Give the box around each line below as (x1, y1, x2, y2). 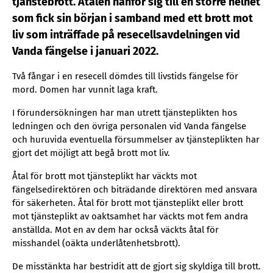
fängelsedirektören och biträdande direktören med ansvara (12, 184, 257, 195)
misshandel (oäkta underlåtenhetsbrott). (12, 238, 180, 249)
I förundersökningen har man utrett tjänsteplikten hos (12, 107, 237, 118)
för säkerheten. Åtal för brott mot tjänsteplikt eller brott (12, 197, 243, 208)
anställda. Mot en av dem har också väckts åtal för (12, 224, 219, 235)
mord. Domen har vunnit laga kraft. (12, 84, 158, 95)
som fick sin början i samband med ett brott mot (12, 12, 253, 25)
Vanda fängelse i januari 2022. (12, 44, 158, 58)
